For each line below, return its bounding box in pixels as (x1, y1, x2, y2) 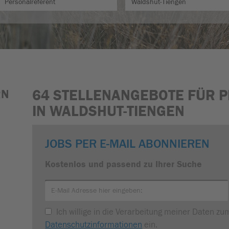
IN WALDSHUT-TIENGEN (32, 103, 185, 120)
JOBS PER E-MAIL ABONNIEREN (45, 137, 210, 151)
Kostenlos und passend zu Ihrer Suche (45, 159, 202, 170)
